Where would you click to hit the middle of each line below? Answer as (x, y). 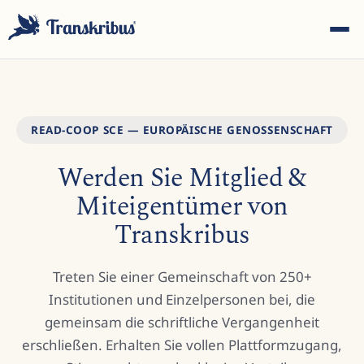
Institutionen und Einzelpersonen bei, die (182, 299)
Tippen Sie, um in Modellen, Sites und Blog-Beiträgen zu (182, 247)
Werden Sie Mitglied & (182, 178)
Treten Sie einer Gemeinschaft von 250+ (182, 277)
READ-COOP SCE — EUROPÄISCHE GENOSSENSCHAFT (182, 130)
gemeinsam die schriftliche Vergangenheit (182, 322)
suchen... (182, 264)
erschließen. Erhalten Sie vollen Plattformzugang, (182, 345)
